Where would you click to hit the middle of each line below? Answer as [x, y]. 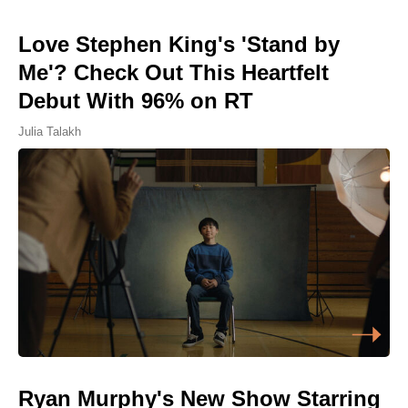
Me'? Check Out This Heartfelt [173, 72]
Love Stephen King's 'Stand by [179, 44]
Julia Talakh [50, 131]
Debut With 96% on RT [136, 100]
